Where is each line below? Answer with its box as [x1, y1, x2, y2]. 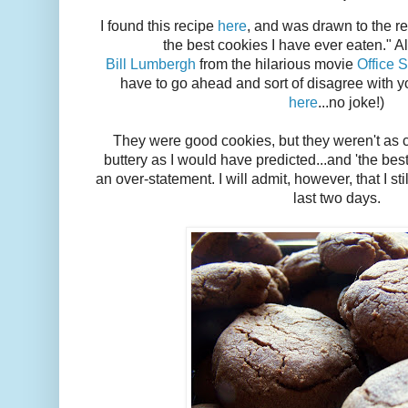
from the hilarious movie [199, 56, 358, 73]
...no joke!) [318, 95, 385, 111]
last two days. [293, 190, 381, 207]
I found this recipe [100, 18, 219, 35]
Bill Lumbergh [106, 56, 200, 73]
